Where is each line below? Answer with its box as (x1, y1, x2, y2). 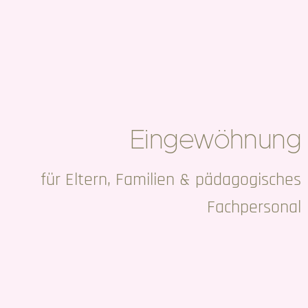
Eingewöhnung (130, 122, 301, 156)
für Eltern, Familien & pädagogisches (41, 168, 301, 192)
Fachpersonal (207, 196, 301, 219)
